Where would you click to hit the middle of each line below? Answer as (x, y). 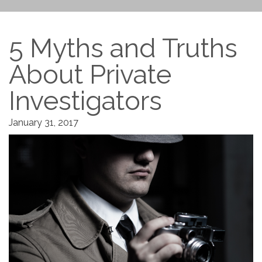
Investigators (85, 101)
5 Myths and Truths (123, 48)
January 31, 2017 (44, 123)
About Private (90, 75)
